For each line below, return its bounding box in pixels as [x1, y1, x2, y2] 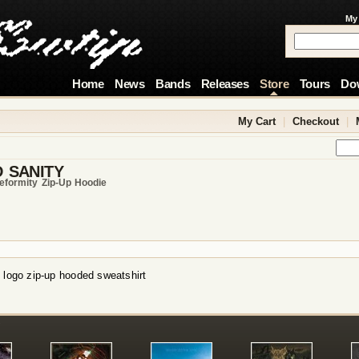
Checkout [292, 115, 339, 127]
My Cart [238, 115, 276, 127]
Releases [200, 78, 249, 91]
